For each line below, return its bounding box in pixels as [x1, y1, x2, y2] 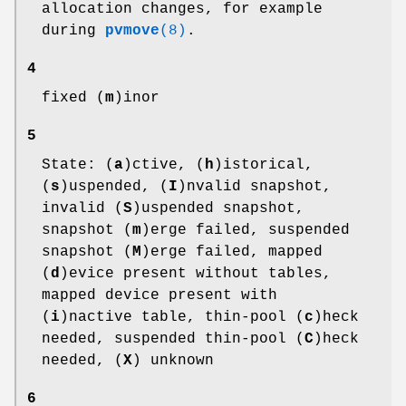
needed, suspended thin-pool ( [42, 330, 304, 347]
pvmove [105, 22, 159, 39]
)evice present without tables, [60, 265, 332, 282]
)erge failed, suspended [141, 221, 350, 238]
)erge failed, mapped [141, 243, 323, 260]
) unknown [132, 352, 214, 369]
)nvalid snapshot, [178, 178, 332, 195]
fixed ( [42, 89, 105, 106]
